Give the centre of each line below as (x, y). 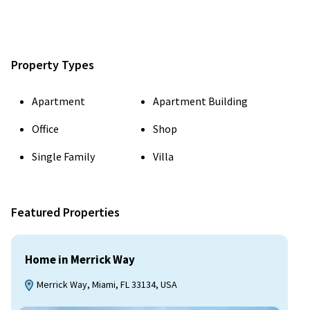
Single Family (63, 156)
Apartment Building (200, 101)
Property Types (53, 65)
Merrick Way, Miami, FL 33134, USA (106, 284)
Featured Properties (65, 212)
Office (45, 129)
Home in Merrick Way (80, 259)
